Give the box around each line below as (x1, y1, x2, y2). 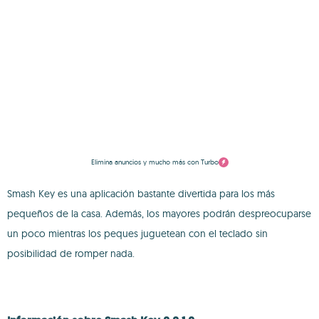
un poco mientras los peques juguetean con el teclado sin (7, 227, 268, 240)
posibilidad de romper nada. (7, 247, 135, 260)
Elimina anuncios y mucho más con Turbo (90, 157, 219, 167)
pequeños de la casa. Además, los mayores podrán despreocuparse (7, 207, 311, 220)
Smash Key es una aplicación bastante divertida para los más (7, 187, 275, 200)
